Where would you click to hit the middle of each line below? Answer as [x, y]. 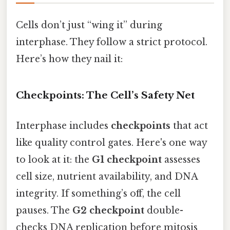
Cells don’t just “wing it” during [89, 25]
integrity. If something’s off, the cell [98, 194]
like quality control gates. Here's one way [111, 143]
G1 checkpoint [127, 160]
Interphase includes [63, 126]
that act [189, 126]
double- [164, 211]
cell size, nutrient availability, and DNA [107, 177]
